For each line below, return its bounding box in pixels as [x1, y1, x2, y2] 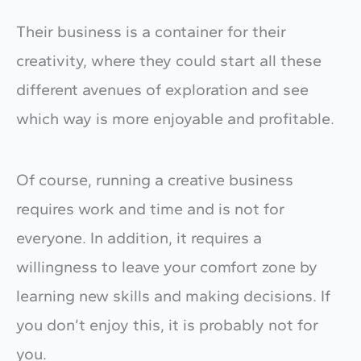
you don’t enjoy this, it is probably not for [16, 314, 318, 334]
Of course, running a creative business [16, 169, 293, 189]
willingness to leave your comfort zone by [16, 256, 317, 276]
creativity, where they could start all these [16, 50, 322, 70]
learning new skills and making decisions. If [16, 285, 330, 305]
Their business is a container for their [16, 21, 286, 41]
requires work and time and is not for [16, 198, 284, 218]
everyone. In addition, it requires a [16, 227, 262, 247]
